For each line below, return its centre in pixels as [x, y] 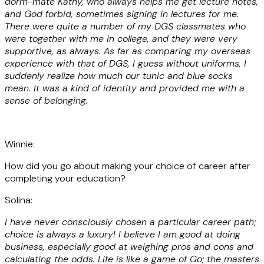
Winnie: [20, 144]
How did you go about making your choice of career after [128, 166]
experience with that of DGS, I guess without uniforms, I [126, 63]
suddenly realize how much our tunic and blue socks [119, 75]
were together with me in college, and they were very [121, 38]
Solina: [19, 200]
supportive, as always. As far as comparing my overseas [128, 51]
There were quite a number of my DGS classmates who [125, 26]
